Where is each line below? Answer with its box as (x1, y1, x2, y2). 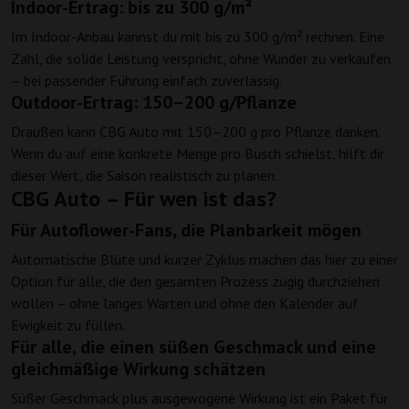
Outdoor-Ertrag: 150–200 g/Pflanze (11, 90, 297, 115)
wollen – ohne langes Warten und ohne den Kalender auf (11, 294, 359, 313)
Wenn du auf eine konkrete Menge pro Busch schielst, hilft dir (11, 144, 384, 163)
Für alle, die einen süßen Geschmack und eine (11, 335, 376, 360)
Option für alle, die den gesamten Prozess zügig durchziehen (11, 272, 380, 291)
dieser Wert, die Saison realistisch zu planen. (11, 166, 278, 185)
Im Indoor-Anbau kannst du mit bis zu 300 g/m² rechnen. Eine (11, 27, 384, 47)
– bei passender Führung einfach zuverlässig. (11, 71, 282, 90)
